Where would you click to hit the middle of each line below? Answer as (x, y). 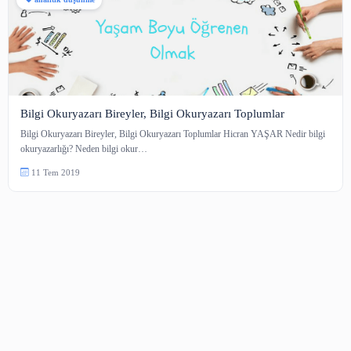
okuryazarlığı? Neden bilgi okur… (98, 237)
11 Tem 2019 (66, 265)
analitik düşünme (76, 62)
